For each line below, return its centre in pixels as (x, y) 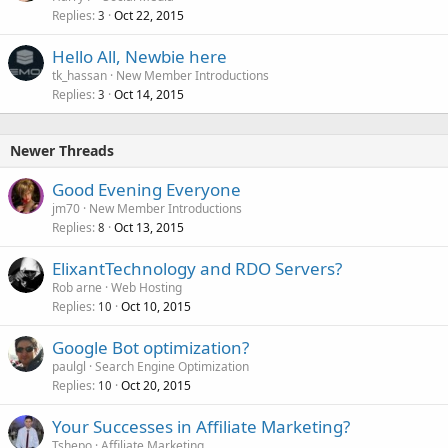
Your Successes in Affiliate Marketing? (201, 426)
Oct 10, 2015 (156, 306)
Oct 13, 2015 (149, 227)
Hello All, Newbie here (139, 56)
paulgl (69, 366)
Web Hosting (146, 287)
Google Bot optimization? (150, 347)
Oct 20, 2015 (156, 385)
